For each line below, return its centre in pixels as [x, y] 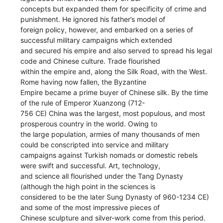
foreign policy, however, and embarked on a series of [107, 29]
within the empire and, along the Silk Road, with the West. [114, 71]
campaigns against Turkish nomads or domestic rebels [109, 155]
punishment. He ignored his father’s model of [93, 19]
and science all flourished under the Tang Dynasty [102, 176]
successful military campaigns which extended [97, 40]
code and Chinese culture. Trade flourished [91, 61]
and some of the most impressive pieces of [90, 207]
